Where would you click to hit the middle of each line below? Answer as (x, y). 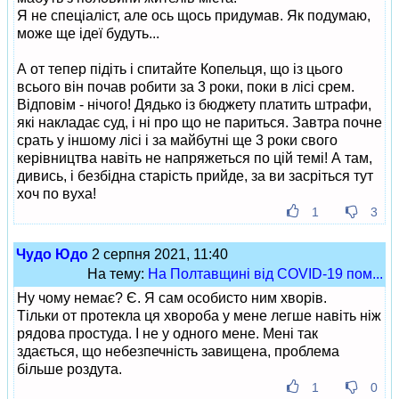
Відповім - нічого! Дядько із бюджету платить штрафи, (194, 105)
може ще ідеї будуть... (88, 33)
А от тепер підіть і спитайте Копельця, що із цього (180, 69)
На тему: (118, 274)
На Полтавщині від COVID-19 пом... (265, 274)
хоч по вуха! (57, 194)
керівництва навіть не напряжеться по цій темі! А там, (195, 158)
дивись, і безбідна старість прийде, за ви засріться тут (195, 176)
